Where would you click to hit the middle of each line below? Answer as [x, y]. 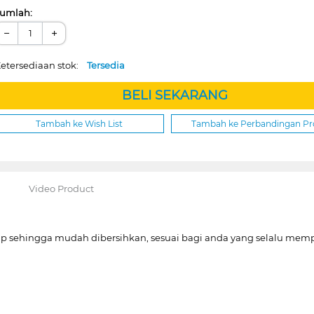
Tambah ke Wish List [79, 123]
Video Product [61, 188]
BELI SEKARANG [175, 95]
